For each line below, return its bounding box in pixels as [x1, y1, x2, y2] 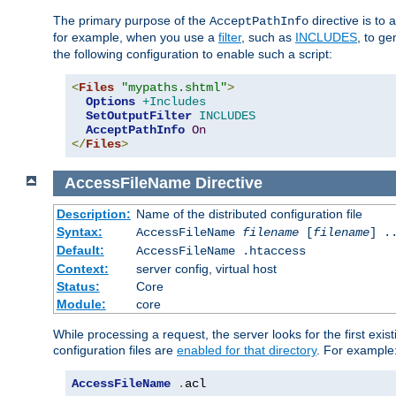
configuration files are [53, 342, 177, 357]
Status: [56, 278, 100, 293]
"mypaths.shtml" [121, 80, 227, 95]
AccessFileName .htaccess [135, 243, 306, 258]
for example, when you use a [53, 30, 218, 45]
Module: [56, 296, 106, 311]
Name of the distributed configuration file [135, 206, 362, 221]
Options [86, 95, 135, 110]
